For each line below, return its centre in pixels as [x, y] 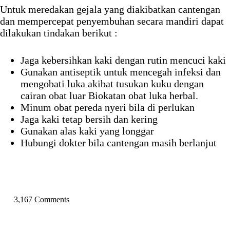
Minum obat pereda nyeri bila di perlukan [108, 108]
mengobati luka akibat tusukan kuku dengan [112, 84]
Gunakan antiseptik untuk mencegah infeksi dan [121, 72]
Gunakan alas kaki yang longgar [87, 131]
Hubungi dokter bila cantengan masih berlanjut [119, 143]
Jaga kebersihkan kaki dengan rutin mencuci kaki [123, 60]
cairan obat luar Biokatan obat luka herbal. [109, 96]
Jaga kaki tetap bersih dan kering [89, 119]
